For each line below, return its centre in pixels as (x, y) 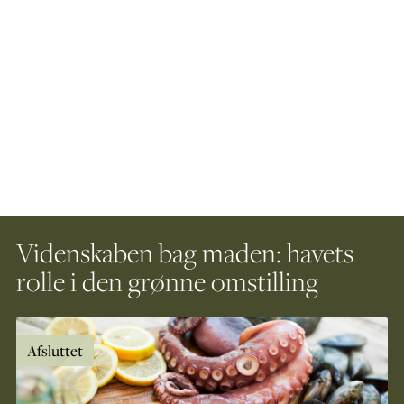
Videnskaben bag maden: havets (185, 252)
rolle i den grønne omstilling (167, 281)
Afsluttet (55, 350)
